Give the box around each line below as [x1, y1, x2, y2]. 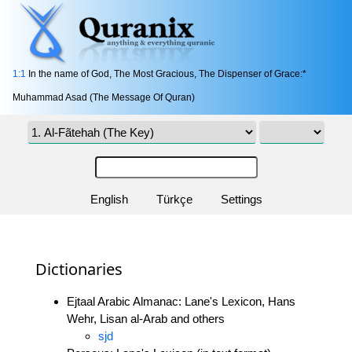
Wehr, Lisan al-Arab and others [67, 311, 225, 325]
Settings [220, 192, 262, 206]
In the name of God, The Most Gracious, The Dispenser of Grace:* [26, 68, 306, 80]
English [90, 192, 128, 206]
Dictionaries [35, 258, 123, 280]
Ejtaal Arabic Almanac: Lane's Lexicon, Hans [67, 294, 295, 308]
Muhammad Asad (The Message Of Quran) [13, 92, 195, 104]
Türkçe [156, 192, 192, 206]
